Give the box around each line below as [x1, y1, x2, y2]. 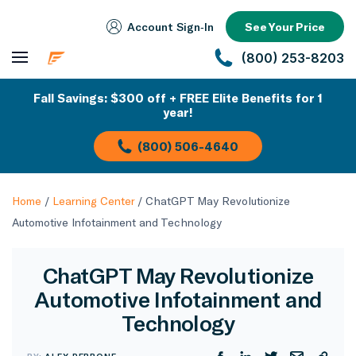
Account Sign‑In [127, 20, 214, 34]
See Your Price [245, 20, 325, 34]
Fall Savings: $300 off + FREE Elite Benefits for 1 [33, 91, 323, 105]
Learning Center [52, 194, 134, 207]
